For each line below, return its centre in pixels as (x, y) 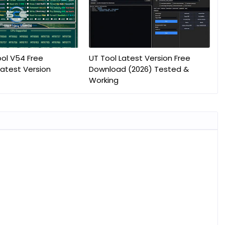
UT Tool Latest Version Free (139, 58)
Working (103, 80)
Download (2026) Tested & (139, 69)
